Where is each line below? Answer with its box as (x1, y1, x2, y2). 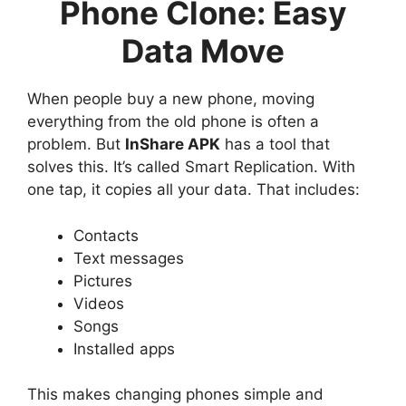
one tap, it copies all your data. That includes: (27, 180, 360, 199)
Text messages (73, 248, 184, 267)
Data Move (121, 32, 285, 71)
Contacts (73, 226, 139, 245)
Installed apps (73, 339, 175, 358)
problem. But (27, 135, 125, 154)
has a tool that (220, 135, 330, 154)
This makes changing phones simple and (27, 385, 324, 404)
